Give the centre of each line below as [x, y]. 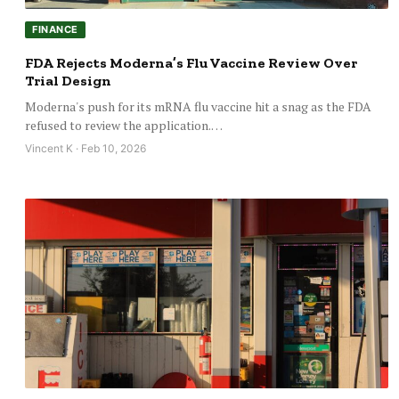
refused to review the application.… [124, 126]
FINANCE [55, 30]
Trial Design [68, 81]
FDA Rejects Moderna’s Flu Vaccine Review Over [191, 63]
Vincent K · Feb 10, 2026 [85, 149]
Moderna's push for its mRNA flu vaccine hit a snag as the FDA [198, 107]
